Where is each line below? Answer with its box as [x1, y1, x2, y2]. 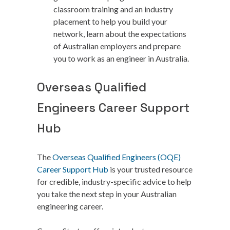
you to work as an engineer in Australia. [53, 53, 190, 63]
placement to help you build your [53, 16, 167, 26]
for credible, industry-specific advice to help [37, 177, 191, 186]
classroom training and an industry [53, 4, 173, 14]
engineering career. [37, 201, 106, 211]
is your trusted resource [108, 164, 193, 174]
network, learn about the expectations [53, 29, 186, 39]
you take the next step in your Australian [37, 189, 177, 199]
